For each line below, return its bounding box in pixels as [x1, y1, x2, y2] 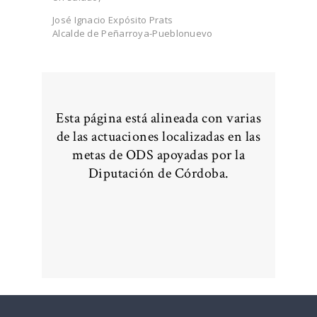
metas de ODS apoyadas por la [72, 146, 245, 165]
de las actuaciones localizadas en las [56, 127, 261, 146]
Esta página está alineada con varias [56, 109, 261, 128]
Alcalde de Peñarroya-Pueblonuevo [52, 26, 213, 40]
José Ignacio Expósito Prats [52, 13, 173, 26]
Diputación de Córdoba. [88, 164, 229, 183]
